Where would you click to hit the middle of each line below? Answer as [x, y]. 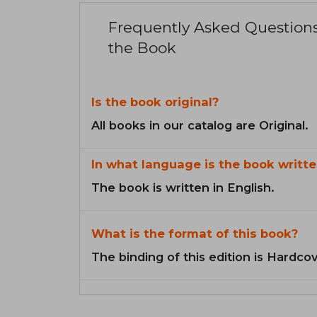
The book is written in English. [183, 187]
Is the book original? [155, 102]
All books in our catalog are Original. [200, 125]
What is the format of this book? [195, 233]
